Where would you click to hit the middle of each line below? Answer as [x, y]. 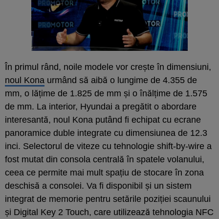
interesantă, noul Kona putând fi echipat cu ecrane [103, 120]
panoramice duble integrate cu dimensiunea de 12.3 [106, 133]
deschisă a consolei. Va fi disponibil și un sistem [98, 186]
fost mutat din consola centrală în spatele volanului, [105, 159]
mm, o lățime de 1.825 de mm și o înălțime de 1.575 [106, 93]
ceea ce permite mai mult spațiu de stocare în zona [104, 172]
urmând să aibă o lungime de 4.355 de [121, 80]
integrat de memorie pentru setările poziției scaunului [108, 199]
